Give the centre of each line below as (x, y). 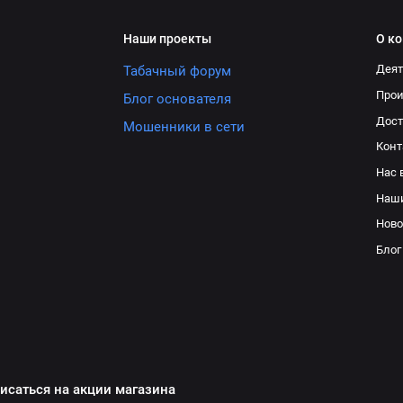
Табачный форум (178, 72)
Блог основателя (178, 99)
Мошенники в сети (184, 127)
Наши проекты (168, 38)
